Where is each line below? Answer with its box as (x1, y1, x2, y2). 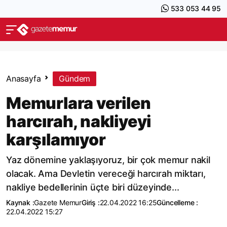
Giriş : (82, 198, 100, 207)
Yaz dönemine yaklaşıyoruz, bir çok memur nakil (6, 155, 210, 165)
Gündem (59, 73, 91, 84)
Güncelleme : (157, 198, 199, 207)
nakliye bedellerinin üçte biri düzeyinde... (6, 182, 179, 193)
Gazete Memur (34, 198, 82, 207)
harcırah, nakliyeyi (6, 111, 152, 131)
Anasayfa (6, 73, 41, 84)
